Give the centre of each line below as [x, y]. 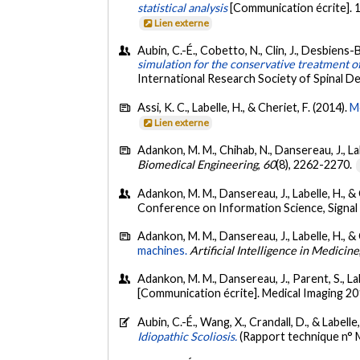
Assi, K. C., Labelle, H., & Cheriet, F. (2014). [244, 107]
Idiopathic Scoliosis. [189, 336]
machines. [163, 251]
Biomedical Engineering [198, 165]
